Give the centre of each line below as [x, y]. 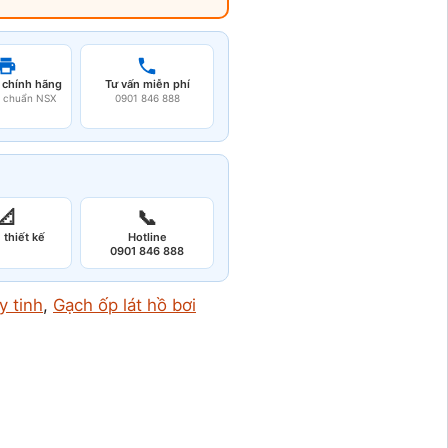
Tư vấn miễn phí [147, 84]
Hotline [147, 237]
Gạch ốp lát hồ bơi [124, 305]
